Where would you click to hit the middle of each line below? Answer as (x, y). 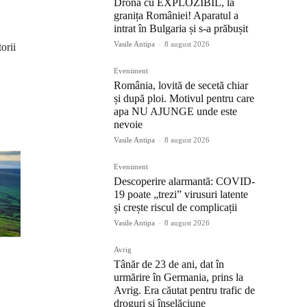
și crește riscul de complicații (175, 208)
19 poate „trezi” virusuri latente (181, 195)
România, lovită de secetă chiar (181, 86)
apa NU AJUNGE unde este (175, 112)
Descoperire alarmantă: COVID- (184, 182)
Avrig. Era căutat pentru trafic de (184, 291)
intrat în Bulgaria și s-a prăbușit (181, 29)
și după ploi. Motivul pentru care (184, 99)
